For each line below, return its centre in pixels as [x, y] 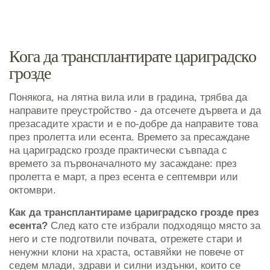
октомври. [33, 190]
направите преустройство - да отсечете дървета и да [135, 111]
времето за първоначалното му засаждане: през [123, 164]
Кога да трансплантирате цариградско [133, 57]
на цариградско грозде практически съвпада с [118, 151]
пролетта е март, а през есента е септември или [124, 177]
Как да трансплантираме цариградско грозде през [134, 213]
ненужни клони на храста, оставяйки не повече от [127, 253]
